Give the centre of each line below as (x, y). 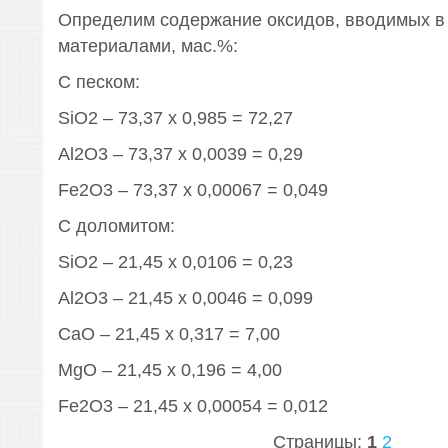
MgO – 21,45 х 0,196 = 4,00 (169, 370)
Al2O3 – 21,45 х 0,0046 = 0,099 (185, 298)
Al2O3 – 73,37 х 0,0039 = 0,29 (180, 154)
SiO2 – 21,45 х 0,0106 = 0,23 (175, 262)
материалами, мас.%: (147, 46)
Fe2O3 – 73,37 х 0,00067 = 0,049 (192, 190)
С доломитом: (116, 226)
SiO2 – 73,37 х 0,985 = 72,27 (175, 118)
